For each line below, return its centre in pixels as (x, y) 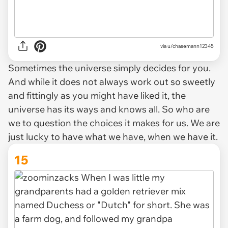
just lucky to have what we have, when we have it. (114, 136)
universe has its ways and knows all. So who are (109, 109)
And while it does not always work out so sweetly (112, 81)
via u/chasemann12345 (187, 46)
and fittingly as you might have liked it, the (97, 95)
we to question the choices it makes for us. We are (114, 123)
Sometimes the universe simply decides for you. (109, 68)
